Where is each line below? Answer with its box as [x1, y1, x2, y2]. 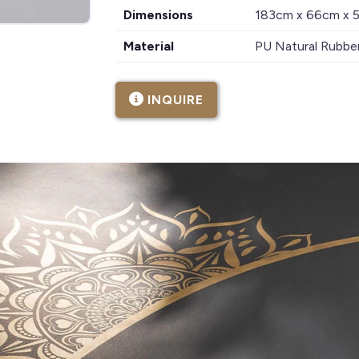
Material [123, 38, 174, 54]
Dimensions [123, 7, 193, 22]
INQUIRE [147, 92, 204, 107]
